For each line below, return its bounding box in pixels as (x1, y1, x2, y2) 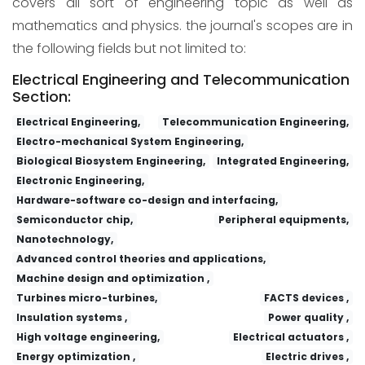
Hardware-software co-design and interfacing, (15, 192, 278, 207)
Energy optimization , (15, 349, 135, 363)
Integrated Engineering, (217, 153, 350, 168)
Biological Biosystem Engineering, (15, 153, 205, 168)
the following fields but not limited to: (12, 38, 246, 58)
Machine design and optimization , (15, 270, 209, 285)
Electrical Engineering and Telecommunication (12, 68, 350, 90)
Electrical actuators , (233, 329, 350, 344)
